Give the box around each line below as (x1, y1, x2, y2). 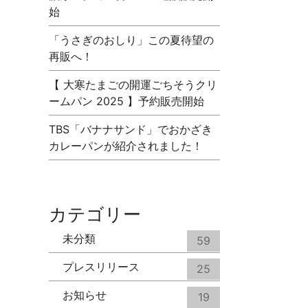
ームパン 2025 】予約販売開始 (49, 94, 204, 109)
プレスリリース (63, 260, 140, 274)
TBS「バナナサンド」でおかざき (49, 122, 212, 137)
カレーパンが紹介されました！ (49, 139, 203, 153)
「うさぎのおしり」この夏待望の (49, 33, 214, 47)
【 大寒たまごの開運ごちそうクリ (49, 78, 217, 92)
